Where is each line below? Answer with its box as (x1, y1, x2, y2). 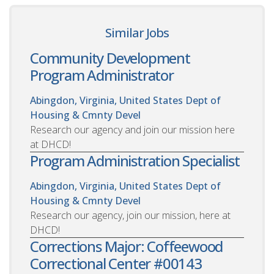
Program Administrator (30, 64, 174, 85)
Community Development (30, 47, 190, 68)
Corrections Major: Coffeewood (30, 235, 223, 256)
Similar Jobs (105, 24, 169, 41)
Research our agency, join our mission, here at (30, 208, 231, 222)
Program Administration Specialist (30, 150, 240, 171)
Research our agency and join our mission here (30, 122, 235, 136)
